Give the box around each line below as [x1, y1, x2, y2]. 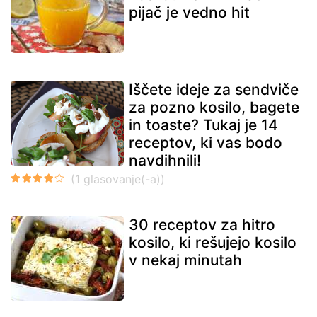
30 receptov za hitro [129, 215, 275, 234]
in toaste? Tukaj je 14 [129, 115, 278, 134]
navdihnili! [129, 151, 201, 169]
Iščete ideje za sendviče [129, 80, 299, 98]
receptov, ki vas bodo [129, 133, 282, 151]
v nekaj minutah [129, 250, 242, 269]
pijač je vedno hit [129, 3, 250, 21]
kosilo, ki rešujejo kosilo [129, 233, 296, 251]
